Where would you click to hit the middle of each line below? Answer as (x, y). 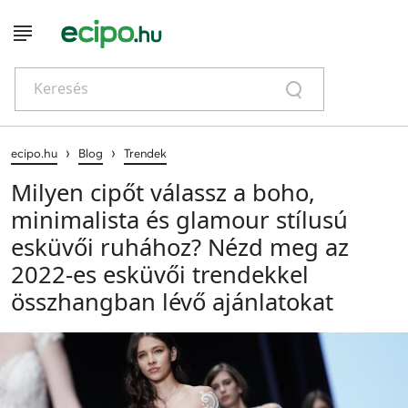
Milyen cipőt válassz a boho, (163, 192)
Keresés (61, 88)
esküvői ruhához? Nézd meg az (180, 247)
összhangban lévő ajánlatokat (172, 301)
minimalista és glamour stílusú (179, 219)
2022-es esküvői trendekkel (160, 274)
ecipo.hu (34, 153)
